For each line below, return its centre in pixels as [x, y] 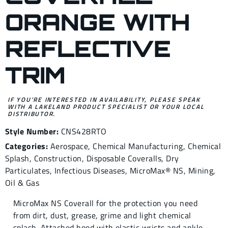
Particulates [27, 170]
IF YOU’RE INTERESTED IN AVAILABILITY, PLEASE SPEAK [104, 99]
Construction [58, 158]
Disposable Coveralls [124, 158]
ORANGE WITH [97, 22]
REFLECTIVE [88, 49]
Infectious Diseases [90, 170]
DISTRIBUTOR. [32, 114]
